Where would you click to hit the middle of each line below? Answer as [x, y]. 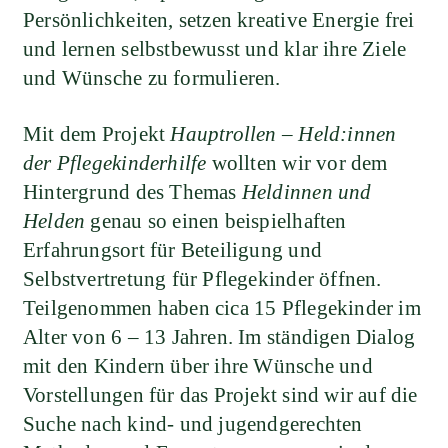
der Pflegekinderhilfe [115, 163]
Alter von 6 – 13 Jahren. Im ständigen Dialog [219, 337]
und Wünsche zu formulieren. [152, 77]
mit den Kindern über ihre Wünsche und [198, 366]
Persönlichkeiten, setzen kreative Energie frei [219, 19]
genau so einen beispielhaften [216, 221]
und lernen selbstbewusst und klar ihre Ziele [215, 48]
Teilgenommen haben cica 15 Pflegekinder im [222, 308]
